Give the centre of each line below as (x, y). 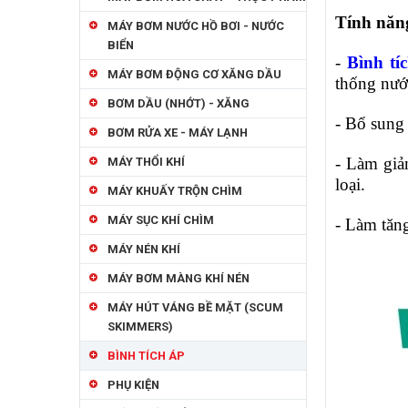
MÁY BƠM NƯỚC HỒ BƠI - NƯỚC (196, 26)
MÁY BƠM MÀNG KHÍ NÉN (178, 278)
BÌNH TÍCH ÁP (146, 356)
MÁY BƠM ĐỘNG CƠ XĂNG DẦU (194, 74)
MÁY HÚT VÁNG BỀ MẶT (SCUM (195, 307)
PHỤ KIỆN (133, 385)
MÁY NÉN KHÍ (144, 249)
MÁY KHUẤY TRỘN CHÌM (175, 191)
